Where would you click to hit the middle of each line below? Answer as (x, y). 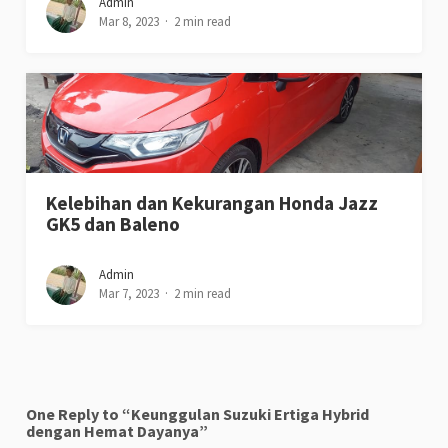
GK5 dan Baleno (113, 224)
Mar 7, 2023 (129, 294)
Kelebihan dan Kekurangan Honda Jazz (212, 203)
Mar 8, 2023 (129, 22)
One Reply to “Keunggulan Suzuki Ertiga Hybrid (198, 414)
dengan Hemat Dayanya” (117, 431)
